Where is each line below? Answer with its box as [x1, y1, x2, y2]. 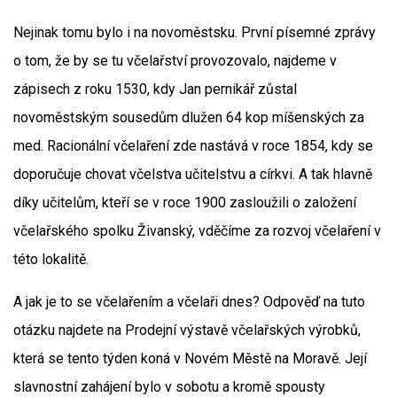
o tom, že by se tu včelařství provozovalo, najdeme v [13, 52, 337, 69]
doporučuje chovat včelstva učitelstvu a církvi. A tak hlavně [13, 166, 372, 183]
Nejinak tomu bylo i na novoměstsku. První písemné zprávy [13, 24, 376, 41]
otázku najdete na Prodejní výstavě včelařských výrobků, [13, 322, 361, 339]
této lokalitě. [13, 251, 89, 268]
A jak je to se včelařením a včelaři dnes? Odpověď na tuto [13, 293, 365, 310]
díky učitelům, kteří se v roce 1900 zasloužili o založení [13, 194, 356, 211]
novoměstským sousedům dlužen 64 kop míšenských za [13, 109, 364, 126]
